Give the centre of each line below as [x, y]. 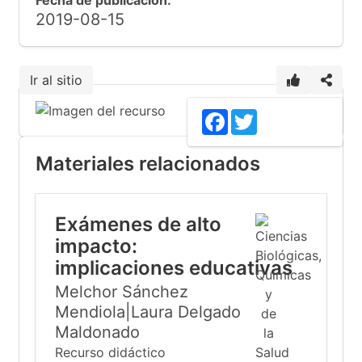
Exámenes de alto [138, 224]
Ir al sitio [56, 80]
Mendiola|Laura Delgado [148, 312]
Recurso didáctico [110, 352]
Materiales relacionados [148, 164]
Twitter [275, 115]
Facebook [254, 115]
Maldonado [97, 332]
